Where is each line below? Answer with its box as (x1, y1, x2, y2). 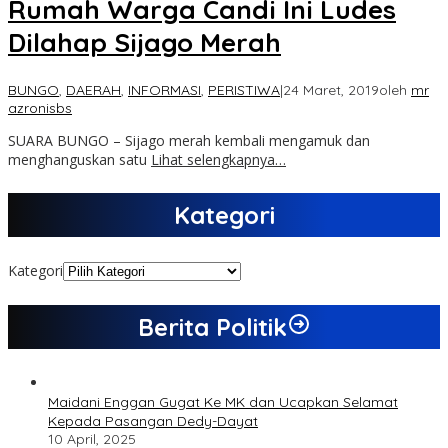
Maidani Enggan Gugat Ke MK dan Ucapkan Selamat (48, 392, 398, 411)
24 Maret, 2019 (283, 80, 379, 99)
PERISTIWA (208, 80, 280, 99)
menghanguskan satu (8, 149, 151, 169)
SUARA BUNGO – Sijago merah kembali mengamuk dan (8, 130, 370, 150)
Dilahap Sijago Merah (8, 26, 281, 60)
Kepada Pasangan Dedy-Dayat (48, 411, 258, 430)
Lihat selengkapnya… (151, 149, 286, 169)
